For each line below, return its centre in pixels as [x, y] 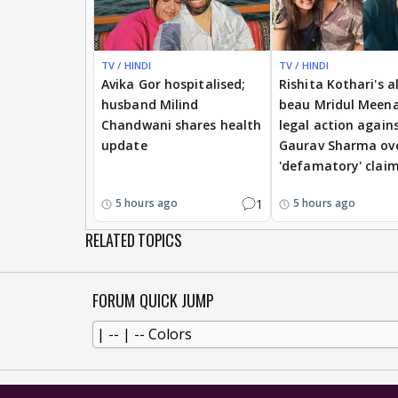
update [124, 145]
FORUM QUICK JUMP [154, 300]
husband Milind [150, 104]
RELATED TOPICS [134, 239]
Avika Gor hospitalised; [174, 84]
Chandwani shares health [182, 124]
